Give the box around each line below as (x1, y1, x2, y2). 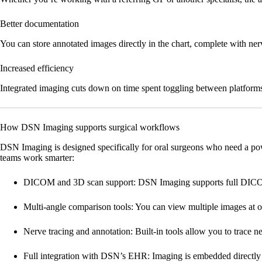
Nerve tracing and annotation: (23, 226, 133, 237)
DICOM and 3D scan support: (23, 177, 136, 188)
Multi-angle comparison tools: (23, 202, 133, 212)
